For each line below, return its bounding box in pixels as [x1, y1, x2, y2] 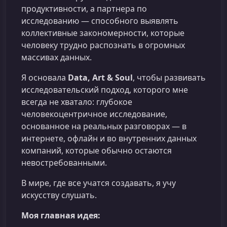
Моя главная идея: [21, 210, 100, 221]
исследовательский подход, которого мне [21, 84, 188, 95]
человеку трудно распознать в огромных [21, 40, 185, 51]
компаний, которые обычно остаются [21, 145, 172, 156]
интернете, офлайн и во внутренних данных [21, 133, 197, 144]
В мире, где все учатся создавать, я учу [21, 177, 176, 188]
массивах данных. [21, 52, 92, 63]
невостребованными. [21, 157, 107, 168]
